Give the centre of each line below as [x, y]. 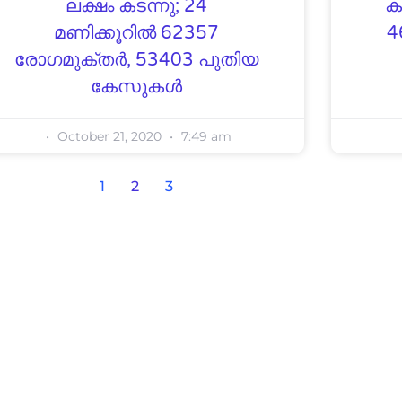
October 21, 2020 [109, 136]
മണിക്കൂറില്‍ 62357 [136, 33]
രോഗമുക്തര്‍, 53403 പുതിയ [136, 60]
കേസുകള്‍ [136, 87]
